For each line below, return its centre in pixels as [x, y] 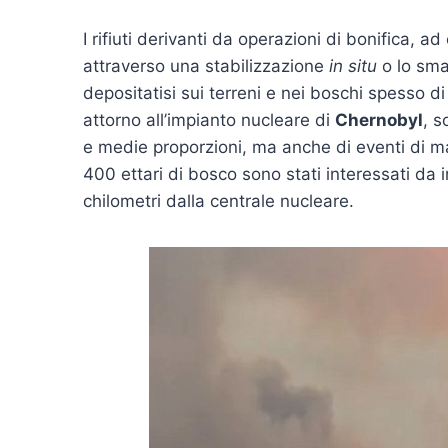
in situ [353, 65]
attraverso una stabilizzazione [206, 65]
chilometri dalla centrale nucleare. [218, 200]
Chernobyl [379, 119]
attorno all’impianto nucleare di [209, 119]
